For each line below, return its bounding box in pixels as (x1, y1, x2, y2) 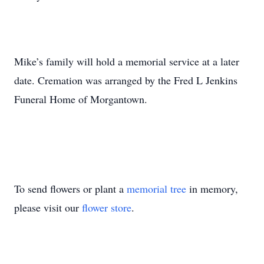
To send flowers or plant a (14, 181, 127, 196)
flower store (82, 200, 131, 214)
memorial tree (127, 181, 186, 196)
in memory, (186, 181, 238, 196)
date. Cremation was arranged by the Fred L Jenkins (14, 73, 237, 87)
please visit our (14, 200, 82, 214)
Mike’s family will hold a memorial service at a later (14, 54, 239, 68)
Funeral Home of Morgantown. (14, 92, 147, 106)
